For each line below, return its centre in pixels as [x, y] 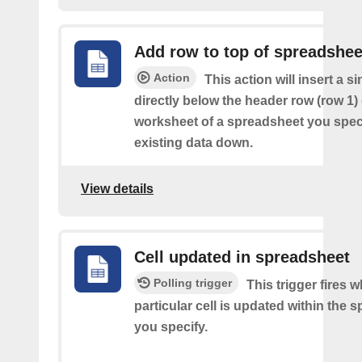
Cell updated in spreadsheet [242, 257]
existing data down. [194, 142]
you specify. [171, 326]
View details [117, 189]
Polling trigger [193, 282]
